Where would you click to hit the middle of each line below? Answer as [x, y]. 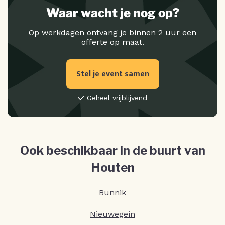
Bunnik [113, 193]
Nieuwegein [113, 214]
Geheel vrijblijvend [117, 98]
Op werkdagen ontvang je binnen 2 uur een [113, 33]
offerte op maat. [113, 42]
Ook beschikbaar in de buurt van [113, 151]
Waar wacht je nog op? [113, 13]
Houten [113, 168]
